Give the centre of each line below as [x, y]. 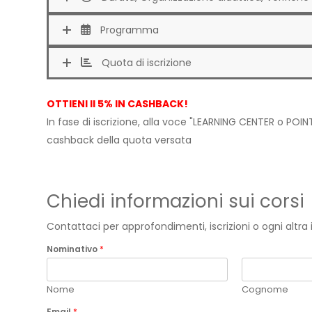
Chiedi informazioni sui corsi [175, 201]
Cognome [265, 289]
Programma [130, 30]
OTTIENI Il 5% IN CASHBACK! [117, 103]
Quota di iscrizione [147, 63]
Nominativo [73, 249]
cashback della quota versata [119, 140]
